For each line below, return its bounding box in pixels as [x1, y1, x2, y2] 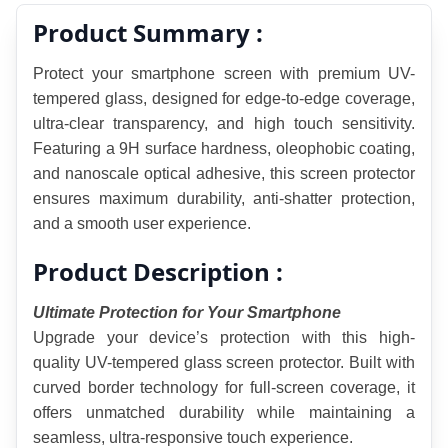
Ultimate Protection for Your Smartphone [33, 304, 341, 322]
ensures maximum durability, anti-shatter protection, [33, 190, 415, 208]
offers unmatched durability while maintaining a [33, 404, 415, 422]
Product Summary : [33, 16, 263, 50]
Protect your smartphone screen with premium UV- [33, 65, 415, 83]
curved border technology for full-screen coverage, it [33, 379, 415, 397]
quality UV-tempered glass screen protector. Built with [33, 354, 415, 372]
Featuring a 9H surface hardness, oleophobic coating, [33, 140, 415, 158]
